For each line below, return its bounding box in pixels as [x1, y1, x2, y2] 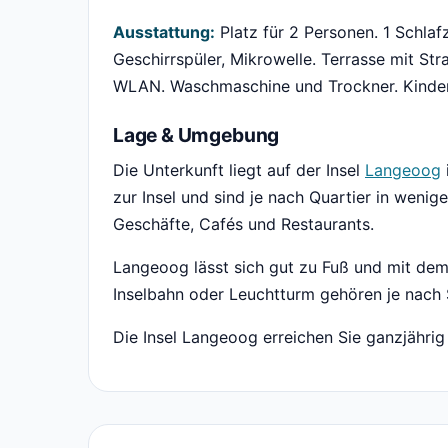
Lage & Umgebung [113, 123, 280, 147]
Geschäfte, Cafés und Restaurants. [113, 214, 374, 234]
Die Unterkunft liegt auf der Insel [113, 160, 365, 180]
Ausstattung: [113, 22, 215, 42]
